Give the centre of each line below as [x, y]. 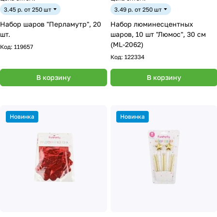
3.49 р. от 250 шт [138, 9]
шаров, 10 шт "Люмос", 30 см [158, 34]
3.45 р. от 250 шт [28, 9]
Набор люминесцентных [152, 24]
